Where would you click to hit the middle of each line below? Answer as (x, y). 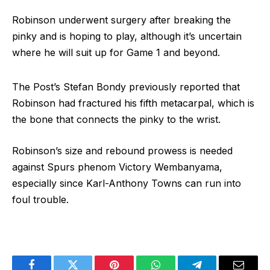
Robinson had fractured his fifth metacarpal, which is (133, 103)
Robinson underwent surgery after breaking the (121, 20)
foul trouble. (40, 199)
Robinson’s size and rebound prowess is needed (122, 150)
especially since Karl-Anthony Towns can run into (127, 183)
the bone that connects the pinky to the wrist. (116, 119)
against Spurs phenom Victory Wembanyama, (117, 167)
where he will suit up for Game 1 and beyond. (116, 53)
